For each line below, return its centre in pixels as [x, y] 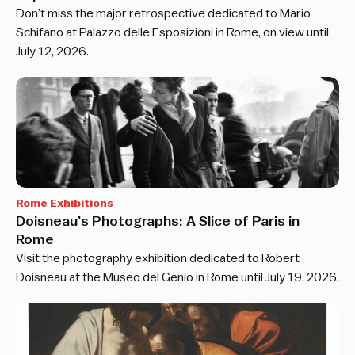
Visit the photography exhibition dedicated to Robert [158, 259]
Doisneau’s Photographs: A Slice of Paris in [158, 221]
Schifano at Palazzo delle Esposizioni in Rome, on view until [172, 33]
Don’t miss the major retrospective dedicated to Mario [163, 14]
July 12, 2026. [52, 52]
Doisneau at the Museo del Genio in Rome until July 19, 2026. [177, 278]
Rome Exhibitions [65, 204]
